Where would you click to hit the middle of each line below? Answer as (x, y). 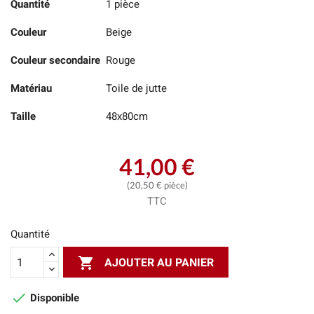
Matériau (31, 88)
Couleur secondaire (55, 60)
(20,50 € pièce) (157, 185)
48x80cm (127, 116)
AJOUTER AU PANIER (159, 262)
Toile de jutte (136, 88)
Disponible (53, 298)
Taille (23, 116)
